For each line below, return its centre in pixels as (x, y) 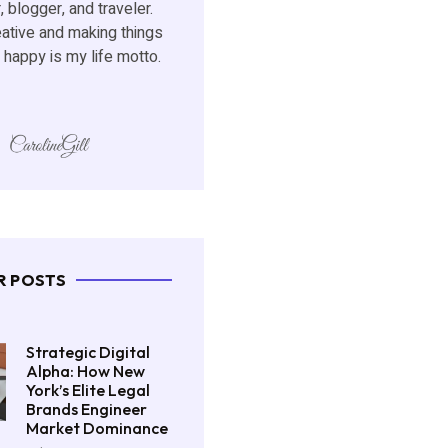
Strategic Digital (88, 351)
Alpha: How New (86, 370)
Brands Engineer (87, 408)
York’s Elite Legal (88, 389)
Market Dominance (97, 427)
